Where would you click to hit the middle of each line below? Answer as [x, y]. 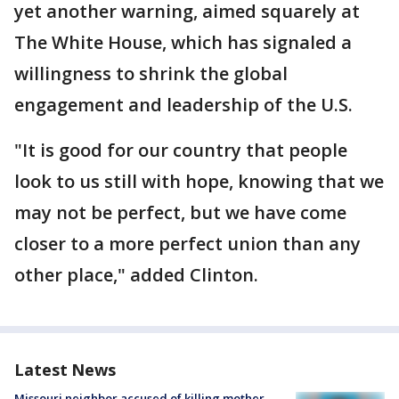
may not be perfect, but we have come [180, 212]
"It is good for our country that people [181, 150]
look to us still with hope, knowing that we [199, 181]
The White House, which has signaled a [183, 42]
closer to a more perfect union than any [187, 244]
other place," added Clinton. [136, 275]
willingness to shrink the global [151, 73]
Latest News [65, 370]
